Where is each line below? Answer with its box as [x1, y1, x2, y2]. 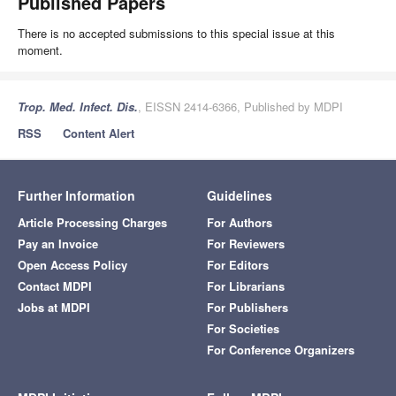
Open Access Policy [18, 255, 127, 273]
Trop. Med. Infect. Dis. [18, 97, 138, 115]
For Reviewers [207, 234, 285, 252]
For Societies [207, 319, 279, 337]
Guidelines [207, 186, 272, 204]
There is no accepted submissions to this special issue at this [18, 24, 335, 42]
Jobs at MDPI [18, 298, 90, 316]
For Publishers [207, 298, 288, 316]
